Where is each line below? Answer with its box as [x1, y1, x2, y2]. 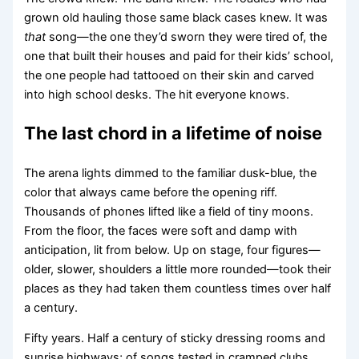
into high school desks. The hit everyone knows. [24, 87, 290, 102]
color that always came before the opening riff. [24, 184, 278, 200]
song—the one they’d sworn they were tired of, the [46, 29, 328, 44]
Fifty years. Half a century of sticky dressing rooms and [24, 331, 326, 346]
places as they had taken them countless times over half [24, 280, 332, 296]
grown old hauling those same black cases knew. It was [24, 10, 329, 25]
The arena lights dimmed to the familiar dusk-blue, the [24, 165, 317, 180]
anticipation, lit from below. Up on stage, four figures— [24, 242, 321, 257]
